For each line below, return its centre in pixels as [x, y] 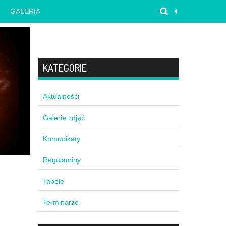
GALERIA [25, 11]
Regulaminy [62, 160]
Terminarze [61, 202]
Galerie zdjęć [64, 118]
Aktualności [61, 96]
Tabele [53, 181]
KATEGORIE [65, 68]
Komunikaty [61, 139]
